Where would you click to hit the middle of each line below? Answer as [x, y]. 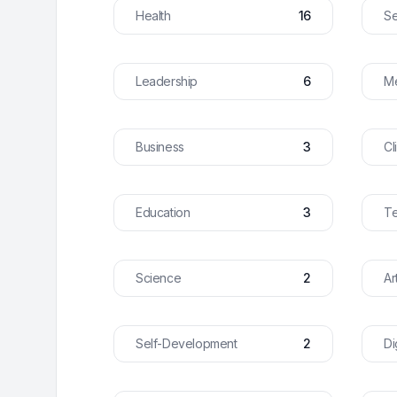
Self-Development [187, 343]
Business [160, 147]
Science [159, 278]
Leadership [167, 81]
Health [153, 16]
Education [163, 212]
